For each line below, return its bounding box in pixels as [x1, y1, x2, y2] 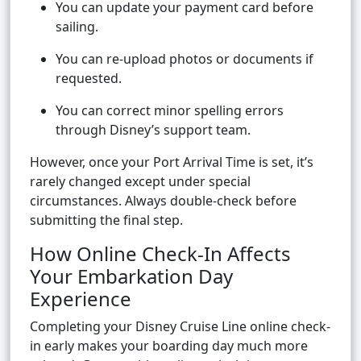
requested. [56, 69, 122, 88]
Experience [30, 285, 131, 313]
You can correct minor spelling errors [56, 102, 284, 120]
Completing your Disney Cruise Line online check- [30, 317, 330, 336]
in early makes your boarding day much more [30, 337, 308, 355]
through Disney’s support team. [56, 121, 251, 139]
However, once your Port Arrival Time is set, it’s [30, 153, 313, 172]
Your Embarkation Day [30, 263, 233, 290]
